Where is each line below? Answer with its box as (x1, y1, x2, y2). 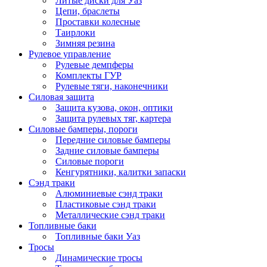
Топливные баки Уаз (55, 231, 140, 242)
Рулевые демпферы (55, 60, 133, 70)
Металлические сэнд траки (55, 210, 165, 221)
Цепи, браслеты (55, 6, 120, 17)
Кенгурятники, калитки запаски (55, 167, 186, 178)
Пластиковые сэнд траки (55, 199, 156, 210)
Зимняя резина (55, 38, 115, 49)
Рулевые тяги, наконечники (55, 81, 168, 92)
